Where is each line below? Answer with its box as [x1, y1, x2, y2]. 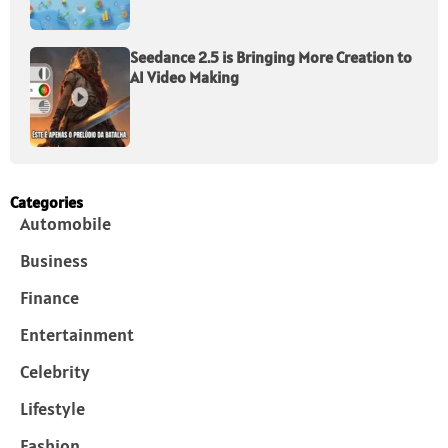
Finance [20, 286, 79, 310]
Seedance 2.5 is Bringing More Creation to [130, 47, 412, 68]
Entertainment [20, 323, 134, 347]
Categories [10, 192, 83, 213]
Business [20, 249, 88, 273]
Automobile [20, 212, 111, 236]
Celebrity [20, 360, 90, 384]
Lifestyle [20, 397, 85, 421]
